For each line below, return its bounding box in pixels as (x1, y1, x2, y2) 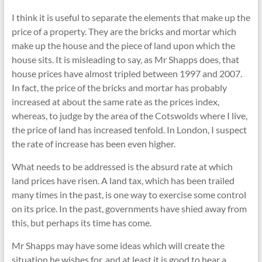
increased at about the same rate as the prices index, (11, 96, 219, 107)
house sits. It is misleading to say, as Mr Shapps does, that (11, 54, 239, 65)
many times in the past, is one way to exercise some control (11, 189, 246, 200)
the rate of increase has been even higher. (11, 138, 175, 149)
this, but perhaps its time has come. (11, 217, 151, 228)
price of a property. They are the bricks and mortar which (11, 26, 236, 37)
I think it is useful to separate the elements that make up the (11, 12, 250, 23)
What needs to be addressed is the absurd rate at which (11, 161, 233, 172)
